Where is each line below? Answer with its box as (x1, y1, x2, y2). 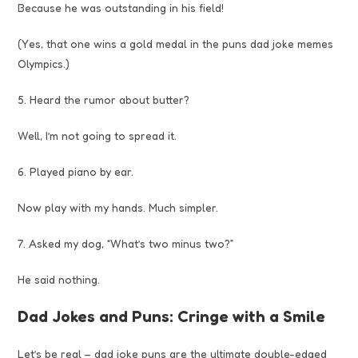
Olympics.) (18, 56, 70, 70)
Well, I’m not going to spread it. (18, 128, 177, 142)
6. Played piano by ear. (18, 164, 134, 178)
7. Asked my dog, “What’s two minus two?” (18, 236, 234, 250)
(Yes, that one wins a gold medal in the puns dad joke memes (18, 36, 334, 50)
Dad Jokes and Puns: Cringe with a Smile (18, 306, 326, 326)
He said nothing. (18, 272, 101, 286)
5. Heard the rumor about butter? (18, 92, 190, 106)
